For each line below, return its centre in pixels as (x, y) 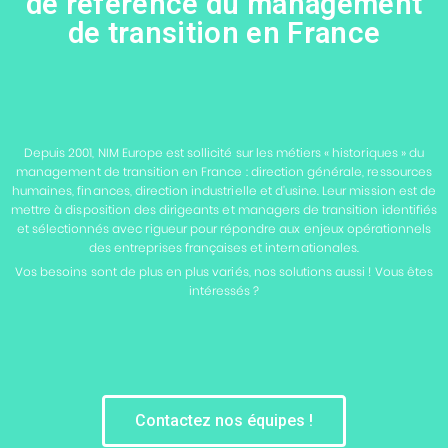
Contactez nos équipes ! (224, 421)
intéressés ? (224, 291)
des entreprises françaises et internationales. (224, 248)
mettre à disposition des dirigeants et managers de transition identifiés (224, 210)
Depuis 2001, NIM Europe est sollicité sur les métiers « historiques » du (224, 153)
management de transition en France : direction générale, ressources (224, 172)
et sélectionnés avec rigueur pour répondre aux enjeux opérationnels (224, 229)
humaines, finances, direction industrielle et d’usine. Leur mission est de (224, 191)
